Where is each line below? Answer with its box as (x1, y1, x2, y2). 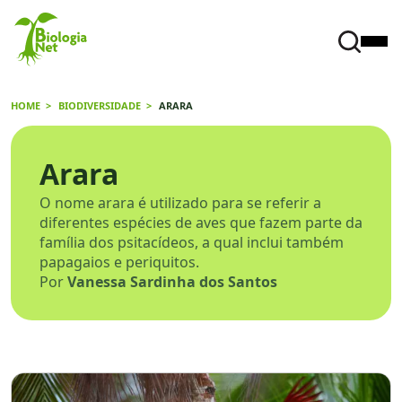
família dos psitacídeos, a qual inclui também (39, 232, 344, 252)
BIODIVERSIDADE (58, 99, 141, 112)
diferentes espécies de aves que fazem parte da (39, 213, 363, 232)
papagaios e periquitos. (39, 252, 199, 272)
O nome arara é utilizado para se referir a (39, 193, 321, 213)
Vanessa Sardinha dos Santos (67, 272, 277, 292)
